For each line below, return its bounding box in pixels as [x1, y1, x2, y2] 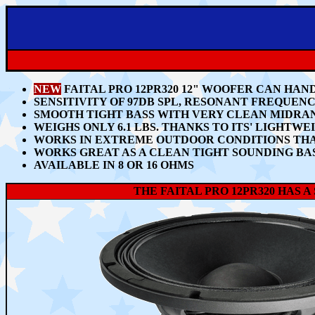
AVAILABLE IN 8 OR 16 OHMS [34, 159, 194, 171]
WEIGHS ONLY [34, 121, 115, 133]
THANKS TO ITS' [159, 121, 255, 133]
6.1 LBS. [115, 121, 159, 133]
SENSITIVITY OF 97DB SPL [34, 96, 179, 108]
